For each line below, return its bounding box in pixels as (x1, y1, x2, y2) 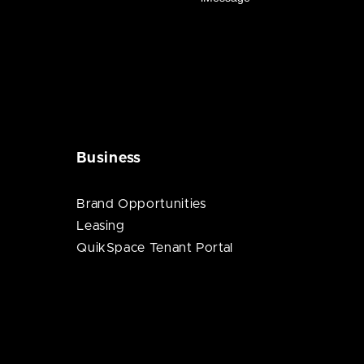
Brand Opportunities (76, 197, 206, 210)
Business (76, 151, 142, 166)
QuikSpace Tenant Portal (76, 241, 234, 254)
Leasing (76, 219, 125, 232)
